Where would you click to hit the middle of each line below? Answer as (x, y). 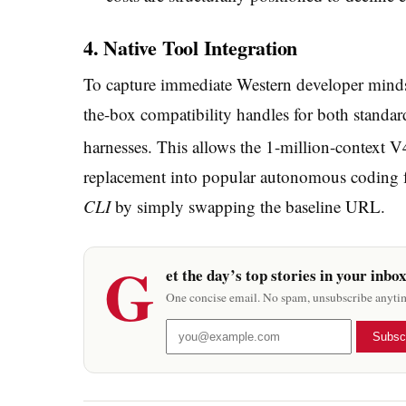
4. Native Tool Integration (191, 47)
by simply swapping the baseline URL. (248, 207)
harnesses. (118, 147)
